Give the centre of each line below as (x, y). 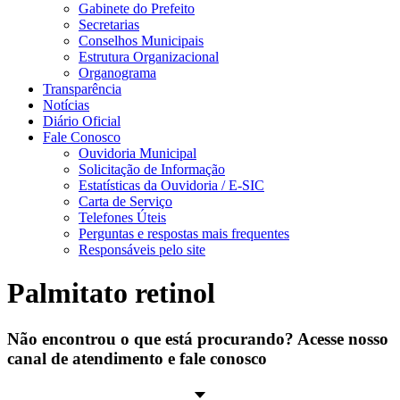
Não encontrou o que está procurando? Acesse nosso (198, 338)
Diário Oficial (82, 121)
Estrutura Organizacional (149, 57)
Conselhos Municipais (141, 41)
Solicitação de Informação (152, 169)
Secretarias (109, 25)
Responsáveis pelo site (142, 250)
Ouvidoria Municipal (137, 153)
